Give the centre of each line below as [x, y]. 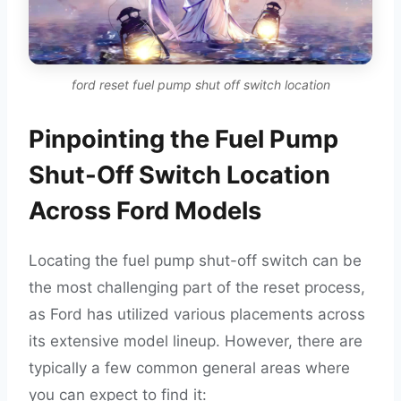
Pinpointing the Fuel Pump [183, 139]
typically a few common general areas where [189, 368]
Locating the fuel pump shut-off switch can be [195, 260]
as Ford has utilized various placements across [197, 314]
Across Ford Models [145, 211]
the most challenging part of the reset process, [197, 287]
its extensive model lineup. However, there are [196, 341]
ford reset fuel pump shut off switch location [200, 85]
